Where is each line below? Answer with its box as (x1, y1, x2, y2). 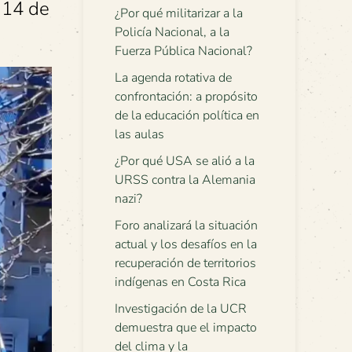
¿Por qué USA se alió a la (115, 152, 255, 170)
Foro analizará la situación (115, 217, 258, 234)
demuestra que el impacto (115, 319, 257, 336)
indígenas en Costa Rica (115, 273, 246, 291)
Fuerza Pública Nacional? (115, 42, 252, 60)
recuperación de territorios (115, 255, 256, 272)
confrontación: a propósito (115, 88, 258, 105)
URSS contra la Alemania (115, 171, 255, 189)
